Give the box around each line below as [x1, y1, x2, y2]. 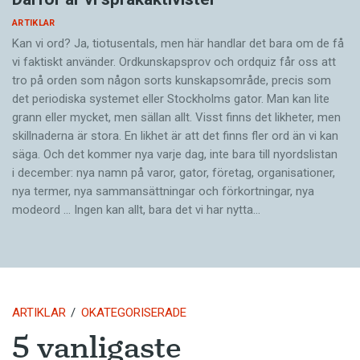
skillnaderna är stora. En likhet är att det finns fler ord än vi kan [12, 129, 338, 144]
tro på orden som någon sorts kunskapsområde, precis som [12, 73, 331, 88]
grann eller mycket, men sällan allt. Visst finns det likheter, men [12, 110, 341, 125]
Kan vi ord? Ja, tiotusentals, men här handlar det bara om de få [12, 36, 344, 51]
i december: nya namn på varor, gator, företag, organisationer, [12, 166, 335, 181]
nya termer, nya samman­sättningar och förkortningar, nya [12, 184, 314, 199]
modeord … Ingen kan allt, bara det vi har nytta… [12, 202, 260, 218]
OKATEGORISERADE [81, 305, 186, 321]
